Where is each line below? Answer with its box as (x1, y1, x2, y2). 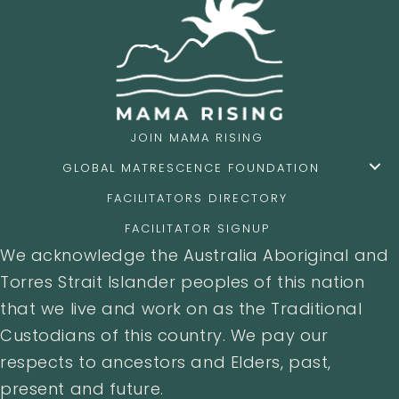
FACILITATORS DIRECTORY (107, 189, 288, 207)
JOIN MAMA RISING (131, 128, 264, 146)
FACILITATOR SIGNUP (125, 219, 270, 237)
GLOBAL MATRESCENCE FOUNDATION (62, 159, 320, 176)
